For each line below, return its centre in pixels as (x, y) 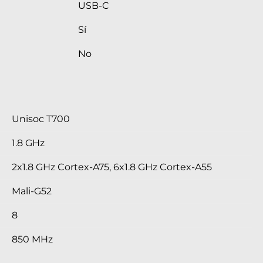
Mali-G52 (32, 191)
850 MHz (32, 240)
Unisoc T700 (41, 119)
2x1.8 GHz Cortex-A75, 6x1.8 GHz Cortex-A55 (112, 167)
